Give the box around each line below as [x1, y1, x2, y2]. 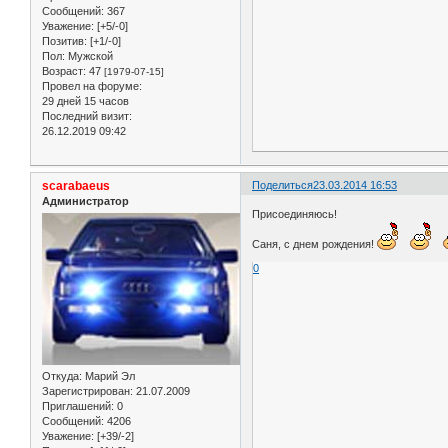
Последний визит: [42, 109, 132, 122]
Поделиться [252, 178, 314, 191]
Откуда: [42, 370, 82, 383]
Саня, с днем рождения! [252, 238, 378, 251]
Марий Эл [82, 370, 135, 383]
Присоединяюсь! [252, 208, 338, 221]
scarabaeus [42, 178, 110, 193]
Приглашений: [42, 400, 114, 413]
